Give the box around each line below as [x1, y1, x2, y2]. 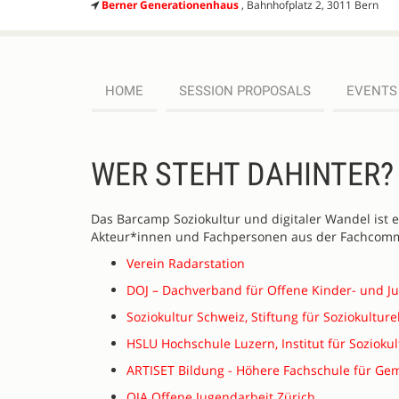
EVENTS [346, 83, 397, 99]
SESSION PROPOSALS [179, 83, 311, 99]
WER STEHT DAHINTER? [91, 156, 394, 193]
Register [121, 139, 186, 160]
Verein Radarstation [126, 255, 245, 272]
